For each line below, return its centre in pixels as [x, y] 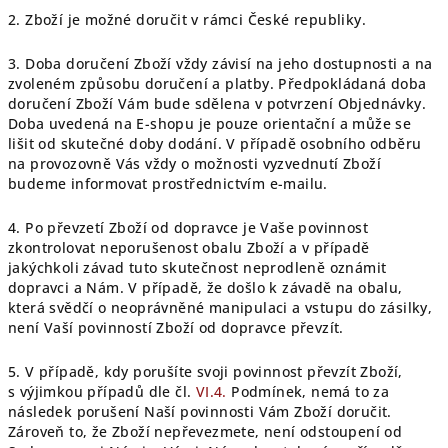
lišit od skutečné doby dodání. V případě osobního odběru [215, 143]
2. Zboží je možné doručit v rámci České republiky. [187, 19]
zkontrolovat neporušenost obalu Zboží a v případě [189, 247]
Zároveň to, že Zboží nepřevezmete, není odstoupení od [205, 431]
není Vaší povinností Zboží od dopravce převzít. [176, 327]
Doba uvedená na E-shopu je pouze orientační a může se [210, 123]
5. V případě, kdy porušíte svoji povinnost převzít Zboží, [205, 371]
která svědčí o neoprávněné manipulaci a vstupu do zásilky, [220, 307]
